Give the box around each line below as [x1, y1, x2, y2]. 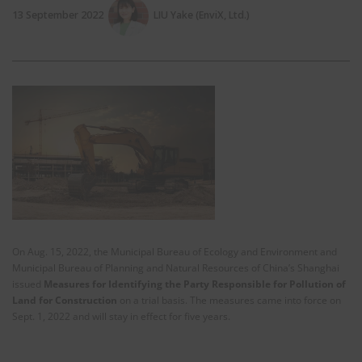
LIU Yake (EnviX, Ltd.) [154, 7, 250, 22]
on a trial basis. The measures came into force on [117, 293, 341, 308]
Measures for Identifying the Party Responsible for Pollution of [44, 277, 346, 292]
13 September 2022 [12, 7, 103, 22]
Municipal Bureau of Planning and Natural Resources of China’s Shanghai [12, 261, 339, 276]
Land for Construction [12, 293, 117, 308]
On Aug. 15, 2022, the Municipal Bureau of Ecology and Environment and [12, 245, 337, 259]
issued [12, 277, 44, 292]
